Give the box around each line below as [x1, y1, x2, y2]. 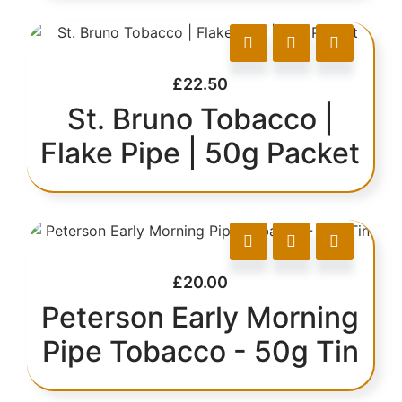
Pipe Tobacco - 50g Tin [41, 333, 359, 369]
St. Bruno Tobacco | [66, 100, 334, 136]
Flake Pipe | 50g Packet [40, 135, 360, 170]
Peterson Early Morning [41, 299, 359, 335]
